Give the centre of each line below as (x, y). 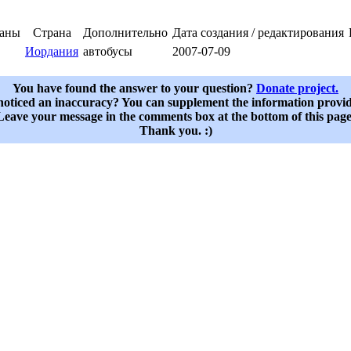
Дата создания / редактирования (258, 33)
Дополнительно (125, 33)
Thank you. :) (175, 131)
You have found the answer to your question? (134, 89)
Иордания (52, 52)
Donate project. (297, 89)
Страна (52, 33)
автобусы (108, 52)
